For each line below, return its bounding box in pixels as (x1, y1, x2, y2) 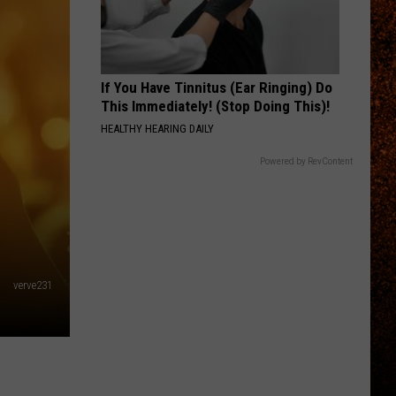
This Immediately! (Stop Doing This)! (101, 97, 330, 115)
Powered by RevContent (260, 156, 353, 166)
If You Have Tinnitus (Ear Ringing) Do (101, 79, 332, 96)
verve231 (13, 278, 52, 293)
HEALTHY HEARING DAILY (101, 122, 214, 135)
